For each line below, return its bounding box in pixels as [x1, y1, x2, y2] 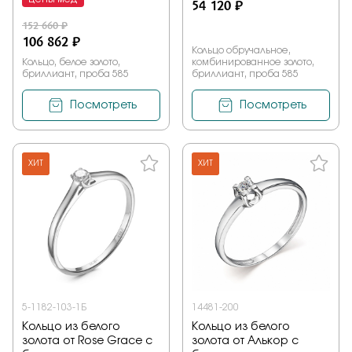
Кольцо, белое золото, [22, 57, 120, 68]
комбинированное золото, [192, 57, 314, 68]
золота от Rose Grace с [22, 335, 152, 347]
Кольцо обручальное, [192, 46, 291, 56]
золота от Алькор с [192, 335, 299, 347]
